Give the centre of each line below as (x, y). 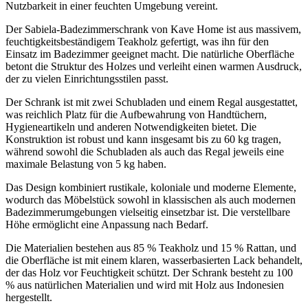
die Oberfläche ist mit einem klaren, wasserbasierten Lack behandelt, (154, 261)
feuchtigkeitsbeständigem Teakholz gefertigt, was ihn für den (137, 42)
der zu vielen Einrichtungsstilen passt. (87, 79)
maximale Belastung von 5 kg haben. (86, 164)
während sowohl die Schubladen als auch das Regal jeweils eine (145, 152)
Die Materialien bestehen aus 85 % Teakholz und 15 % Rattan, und (151, 248)
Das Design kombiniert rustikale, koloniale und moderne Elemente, (151, 188)
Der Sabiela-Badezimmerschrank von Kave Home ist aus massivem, (153, 30)
